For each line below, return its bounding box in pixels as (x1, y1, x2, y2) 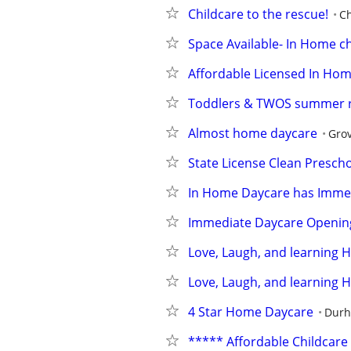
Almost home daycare (188, 125, 317, 142)
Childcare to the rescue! (188, 5, 328, 23)
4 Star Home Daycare (188, 303, 313, 320)
